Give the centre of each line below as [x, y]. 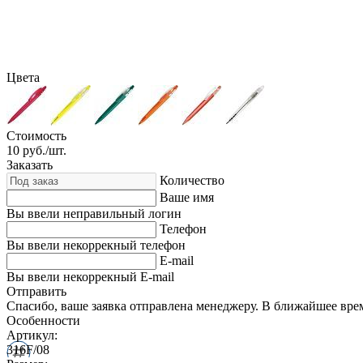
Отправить [36, 291]
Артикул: [32, 335]
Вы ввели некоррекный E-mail [90, 276]
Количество [192, 180]
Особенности [43, 320]
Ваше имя [187, 197]
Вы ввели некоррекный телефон [96, 245]
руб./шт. [45, 150]
